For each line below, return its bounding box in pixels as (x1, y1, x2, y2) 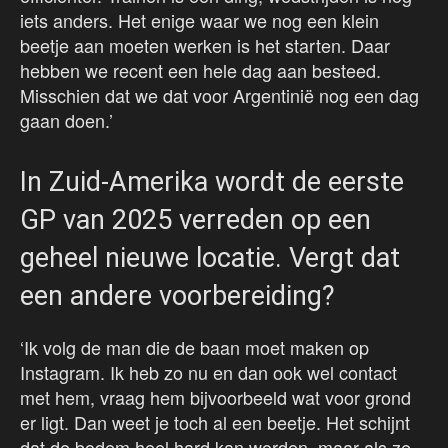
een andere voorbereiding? (20, 280, 335, 313)
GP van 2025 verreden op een (20, 204, 371, 237)
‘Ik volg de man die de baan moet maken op (20, 334, 369, 361)
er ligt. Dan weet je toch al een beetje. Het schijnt (20, 409, 410, 436)
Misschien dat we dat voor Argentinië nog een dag (20, 82, 419, 109)
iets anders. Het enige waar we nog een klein (20, 7, 379, 34)
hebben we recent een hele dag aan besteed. (20, 57, 381, 84)
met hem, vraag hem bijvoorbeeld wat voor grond (20, 384, 411, 411)
